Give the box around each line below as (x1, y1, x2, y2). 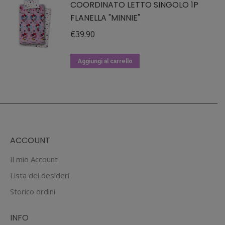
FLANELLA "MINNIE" (70, 12, 140, 24)
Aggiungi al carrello (77, 58, 133, 65)
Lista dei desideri (10, 170, 69, 180)
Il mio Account (10, 154, 58, 164)
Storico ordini (10, 186, 55, 196)
